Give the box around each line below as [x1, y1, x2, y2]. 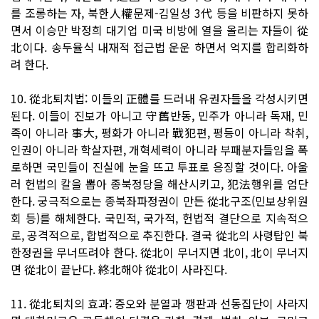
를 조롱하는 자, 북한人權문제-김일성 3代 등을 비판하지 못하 [11, 4, 308, 21]
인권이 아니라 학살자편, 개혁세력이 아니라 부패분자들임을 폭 [11, 140, 308, 158]
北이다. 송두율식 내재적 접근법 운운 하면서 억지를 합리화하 [11, 38, 308, 56]
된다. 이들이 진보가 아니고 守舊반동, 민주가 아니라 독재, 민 [11, 106, 308, 124]
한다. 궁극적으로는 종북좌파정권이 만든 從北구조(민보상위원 [11, 192, 308, 209]
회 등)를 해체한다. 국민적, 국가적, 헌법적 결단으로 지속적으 [11, 209, 308, 226]
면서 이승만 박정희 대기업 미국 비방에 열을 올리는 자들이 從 [11, 21, 308, 38]
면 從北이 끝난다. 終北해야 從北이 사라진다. [11, 260, 227, 278]
